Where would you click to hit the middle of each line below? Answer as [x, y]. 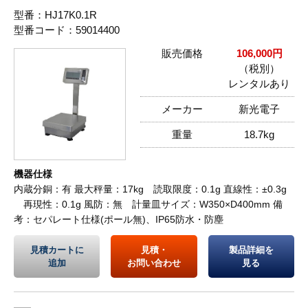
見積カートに [57, 250]
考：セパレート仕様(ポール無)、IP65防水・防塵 [119, 220]
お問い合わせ [154, 263]
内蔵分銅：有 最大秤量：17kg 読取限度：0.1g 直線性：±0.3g [150, 189]
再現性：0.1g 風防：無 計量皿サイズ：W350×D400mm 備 [148, 205]
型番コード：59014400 [67, 30]
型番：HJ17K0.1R [55, 15]
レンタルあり [259, 84]
